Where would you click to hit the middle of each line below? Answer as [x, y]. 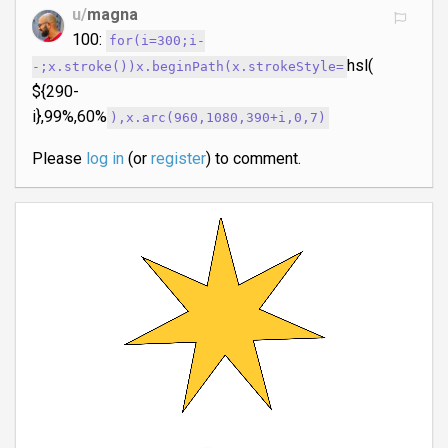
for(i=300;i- [157, 41]
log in [104, 159]
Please [59, 159]
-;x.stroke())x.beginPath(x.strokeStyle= [188, 67]
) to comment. [253, 159]
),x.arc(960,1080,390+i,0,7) [218, 118]
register [178, 159]
